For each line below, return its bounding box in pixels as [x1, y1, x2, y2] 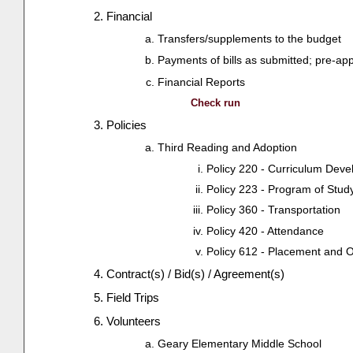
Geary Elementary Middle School [158, 336, 322, 350]
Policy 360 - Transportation [206, 204, 340, 217]
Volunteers [106, 314, 162, 328]
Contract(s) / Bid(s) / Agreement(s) [106, 267, 285, 281]
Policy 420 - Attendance [206, 225, 324, 237]
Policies [106, 117, 147, 132]
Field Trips [106, 290, 160, 304]
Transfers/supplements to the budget [158, 32, 342, 45]
